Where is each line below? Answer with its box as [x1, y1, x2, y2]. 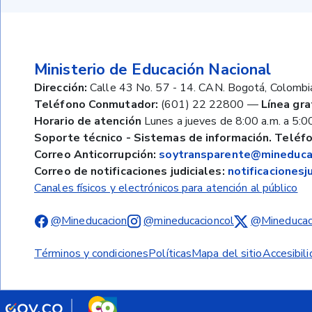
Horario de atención [34, 114, 141, 129]
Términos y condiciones [34, 246, 149, 261]
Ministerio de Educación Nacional [34, 59, 272, 80]
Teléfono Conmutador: [34, 97, 158, 112]
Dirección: [34, 80, 87, 95]
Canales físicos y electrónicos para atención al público [34, 180, 298, 196]
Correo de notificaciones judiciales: [34, 164, 225, 179]
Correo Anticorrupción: [34, 147, 157, 162]
